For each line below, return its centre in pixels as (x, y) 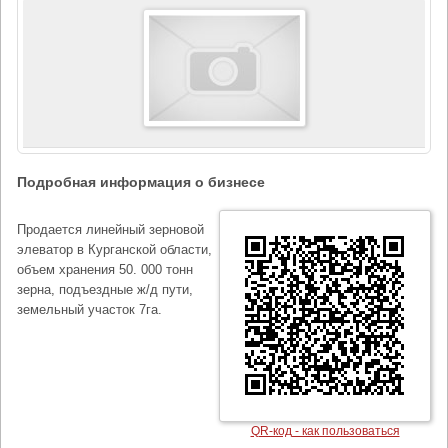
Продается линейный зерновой (110, 229)
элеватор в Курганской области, (114, 249)
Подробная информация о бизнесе (141, 182)
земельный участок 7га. (89, 309)
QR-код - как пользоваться (325, 431)
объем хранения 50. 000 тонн (105, 269)
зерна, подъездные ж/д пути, (105, 289)
